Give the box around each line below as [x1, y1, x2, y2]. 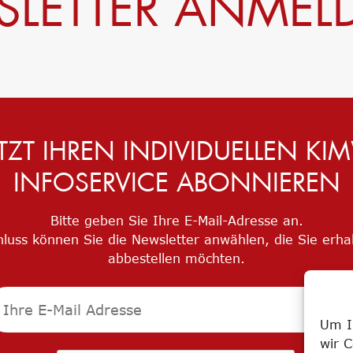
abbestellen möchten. [108, 251, 245, 266]
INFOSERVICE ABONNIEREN [13, 166, 340, 199]
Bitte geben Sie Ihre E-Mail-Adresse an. [50, 214, 303, 228]
